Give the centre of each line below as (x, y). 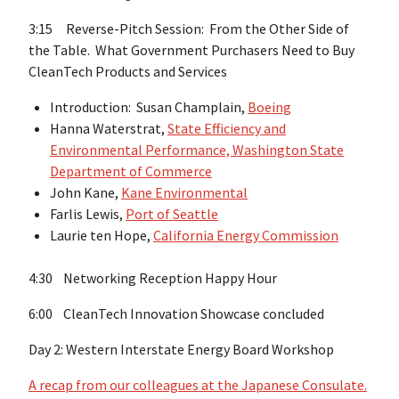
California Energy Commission (246, 236)
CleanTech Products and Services (128, 72)
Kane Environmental (184, 193)
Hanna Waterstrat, (109, 129)
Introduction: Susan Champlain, (149, 107)
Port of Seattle (172, 214)
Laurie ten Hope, (102, 236)
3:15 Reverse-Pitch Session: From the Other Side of (189, 29)
